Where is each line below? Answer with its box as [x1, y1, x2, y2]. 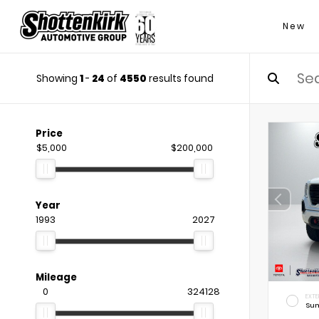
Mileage [36, 271, 77, 284]
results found [146, 71, 214, 85]
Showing [36, 71, 80, 85]
